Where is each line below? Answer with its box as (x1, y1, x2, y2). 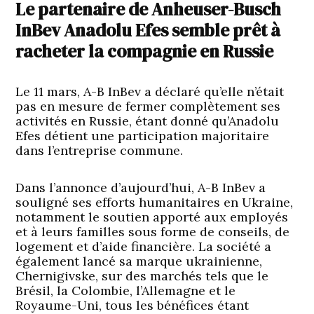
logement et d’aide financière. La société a (15, 238, 272, 255)
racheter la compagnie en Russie (15, 39, 274, 64)
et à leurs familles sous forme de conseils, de (15, 224, 290, 240)
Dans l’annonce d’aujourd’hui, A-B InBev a (15, 179, 266, 196)
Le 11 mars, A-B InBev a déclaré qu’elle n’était (15, 83, 285, 100)
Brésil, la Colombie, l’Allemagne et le (15, 282, 236, 299)
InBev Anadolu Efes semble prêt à (15, 18, 281, 43)
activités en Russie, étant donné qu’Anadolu (15, 113, 280, 130)
